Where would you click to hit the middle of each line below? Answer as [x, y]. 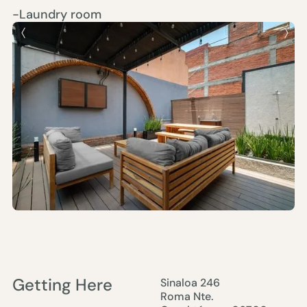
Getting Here [62, 284]
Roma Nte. [187, 296]
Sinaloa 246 [190, 282]
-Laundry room [57, 15]
